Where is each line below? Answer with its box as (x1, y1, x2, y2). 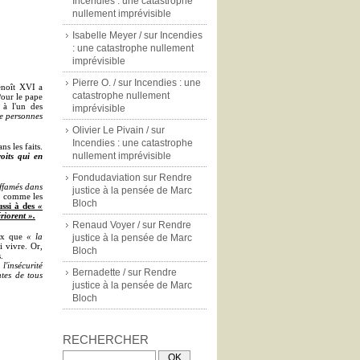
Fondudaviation (72, 172, 141, 183)
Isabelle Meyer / (72, 30, 141, 41)
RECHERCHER (63, 333, 149, 346)
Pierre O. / (72, 77, 116, 88)
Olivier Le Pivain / (72, 125, 149, 136)
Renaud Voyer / (72, 219, 140, 231)
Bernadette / (72, 267, 125, 278)
